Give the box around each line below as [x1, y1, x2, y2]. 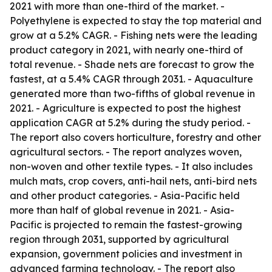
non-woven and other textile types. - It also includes [10, 160, 253, 172]
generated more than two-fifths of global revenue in [10, 87, 255, 100]
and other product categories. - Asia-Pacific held [10, 189, 240, 202]
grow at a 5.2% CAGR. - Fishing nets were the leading [10, 29, 257, 41]
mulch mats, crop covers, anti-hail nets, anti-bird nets [10, 175, 257, 187]
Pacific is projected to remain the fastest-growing [10, 219, 242, 231]
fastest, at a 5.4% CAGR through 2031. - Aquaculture [10, 73, 253, 85]
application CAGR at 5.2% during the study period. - [10, 117, 251, 129]
